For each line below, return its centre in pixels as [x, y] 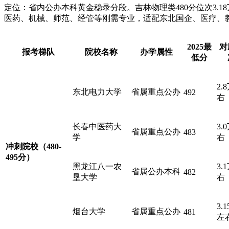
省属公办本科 [156, 171]
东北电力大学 [97, 91]
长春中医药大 [97, 126]
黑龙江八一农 [97, 166]
